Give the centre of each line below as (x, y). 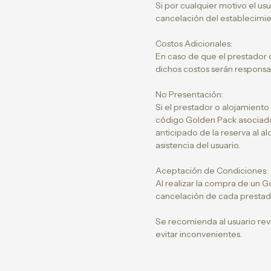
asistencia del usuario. (198, 145)
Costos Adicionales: (194, 44)
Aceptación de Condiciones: (211, 171)
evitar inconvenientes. (198, 234)
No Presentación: (189, 94)
